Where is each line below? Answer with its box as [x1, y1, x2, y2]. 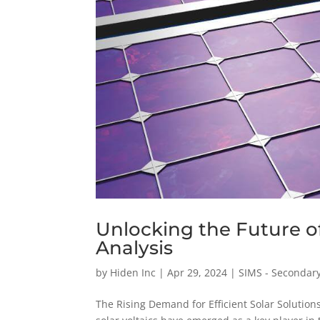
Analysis [96, 236, 174, 259]
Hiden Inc [110, 265, 156, 279]
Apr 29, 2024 [167, 265, 228, 279]
